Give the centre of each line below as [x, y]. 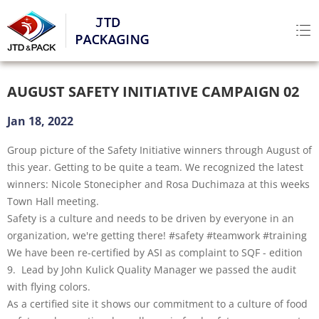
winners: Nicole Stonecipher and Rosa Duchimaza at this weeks [158, 184]
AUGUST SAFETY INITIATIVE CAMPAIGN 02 [153, 91]
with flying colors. [49, 287]
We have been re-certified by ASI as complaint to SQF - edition [155, 252]
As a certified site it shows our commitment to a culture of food [157, 304]
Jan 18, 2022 [40, 121]
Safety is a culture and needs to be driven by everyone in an [151, 218]
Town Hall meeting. [53, 201]
